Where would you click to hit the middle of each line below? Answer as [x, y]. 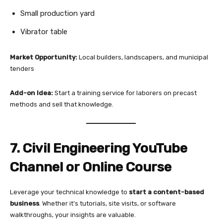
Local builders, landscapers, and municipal [143, 57]
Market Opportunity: [44, 57]
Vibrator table [44, 32]
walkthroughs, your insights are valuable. [73, 215]
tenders [22, 69]
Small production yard [57, 14]
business [25, 204]
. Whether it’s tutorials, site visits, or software [108, 204]
